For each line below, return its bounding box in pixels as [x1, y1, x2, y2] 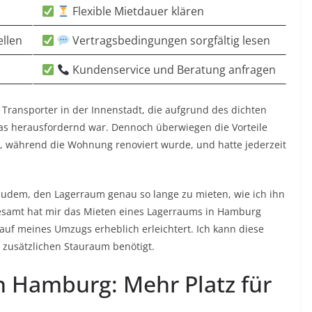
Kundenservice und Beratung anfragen [70, 62, 276, 78]
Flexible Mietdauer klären [70, 3, 205, 19]
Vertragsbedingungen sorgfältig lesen [70, 33, 271, 49]
